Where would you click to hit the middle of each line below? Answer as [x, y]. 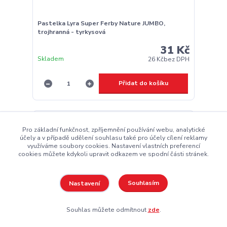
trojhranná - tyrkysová [71, 32]
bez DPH [177, 60]
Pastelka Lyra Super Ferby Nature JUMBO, [101, 23]
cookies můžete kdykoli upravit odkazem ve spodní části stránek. [113, 154]
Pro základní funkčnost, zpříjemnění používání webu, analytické [113, 129]
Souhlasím [143, 183]
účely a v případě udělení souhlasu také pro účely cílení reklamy [113, 138]
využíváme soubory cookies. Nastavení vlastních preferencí [113, 146]
